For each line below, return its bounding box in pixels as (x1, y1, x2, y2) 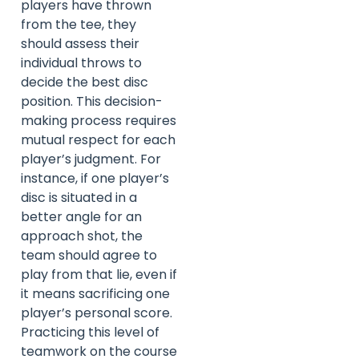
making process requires (21, 111, 176, 131)
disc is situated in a (21, 188, 137, 208)
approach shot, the (21, 227, 143, 246)
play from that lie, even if (21, 265, 177, 284)
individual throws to (21, 54, 142, 73)
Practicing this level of (21, 323, 159, 342)
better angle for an (21, 208, 142, 227)
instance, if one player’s (21, 169, 169, 188)
